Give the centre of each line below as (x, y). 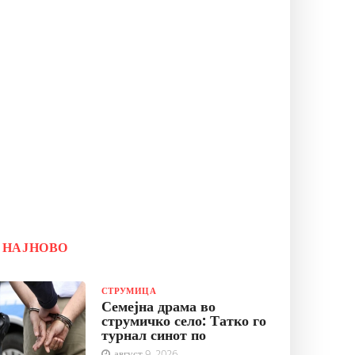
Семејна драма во (158, 306)
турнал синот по (153, 334)
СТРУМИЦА (129, 290)
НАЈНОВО (35, 247)
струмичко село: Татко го (183, 320)
